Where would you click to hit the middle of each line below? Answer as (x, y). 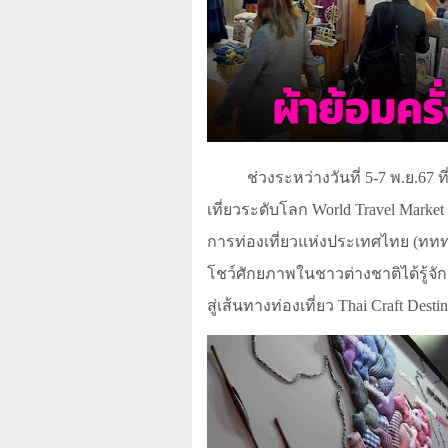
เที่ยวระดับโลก (259, 210)
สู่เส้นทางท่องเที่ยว (272, 306)
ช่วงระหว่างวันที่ (306, 178)
